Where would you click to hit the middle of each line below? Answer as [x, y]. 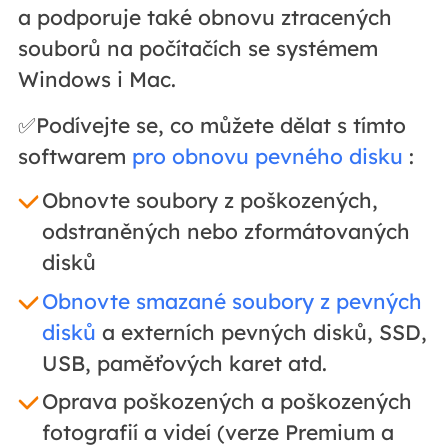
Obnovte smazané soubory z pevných [231, 300]
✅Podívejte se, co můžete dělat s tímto [211, 124]
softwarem [74, 155]
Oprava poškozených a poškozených [226, 401]
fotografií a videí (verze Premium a [217, 432]
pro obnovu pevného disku [267, 155]
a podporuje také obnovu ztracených [204, 16]
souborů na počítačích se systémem [197, 47]
